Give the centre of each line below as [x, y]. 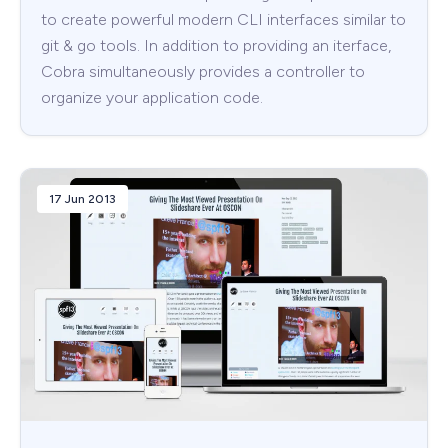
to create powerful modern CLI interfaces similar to [223, 20]
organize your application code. [152, 98]
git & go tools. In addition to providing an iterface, [216, 46]
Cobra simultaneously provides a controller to [203, 72]
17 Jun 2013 [82, 199]
